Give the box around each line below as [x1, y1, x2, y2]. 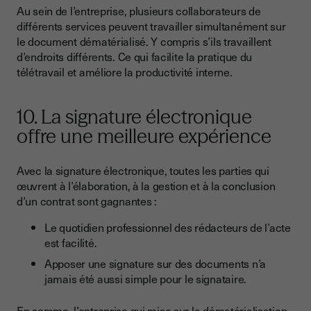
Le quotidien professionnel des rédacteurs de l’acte [44, 219, 291, 236]
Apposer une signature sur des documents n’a [44, 255, 266, 272]
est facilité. [44, 234, 100, 251]
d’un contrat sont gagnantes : [17, 192, 160, 210]
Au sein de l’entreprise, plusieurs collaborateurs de [17, 2, 261, 19]
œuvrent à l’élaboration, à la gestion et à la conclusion [17, 177, 276, 194]
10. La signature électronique [17, 105, 252, 129]
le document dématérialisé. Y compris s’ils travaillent [17, 33, 271, 50]
